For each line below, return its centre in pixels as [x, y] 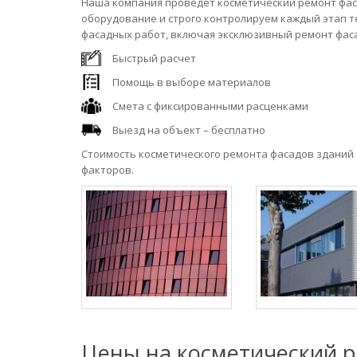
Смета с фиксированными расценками [210, 106]
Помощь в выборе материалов [192, 82]
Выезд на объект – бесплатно [189, 130]
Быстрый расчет [154, 58]
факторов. [108, 170]
